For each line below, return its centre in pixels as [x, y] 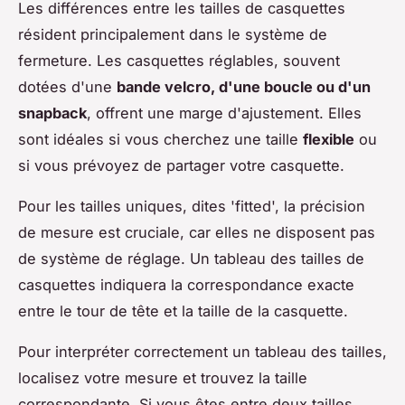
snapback [52, 113]
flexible [329, 140]
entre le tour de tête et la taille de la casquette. [183, 311]
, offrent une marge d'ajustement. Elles [224, 113]
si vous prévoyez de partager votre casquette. [181, 166]
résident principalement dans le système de [173, 35]
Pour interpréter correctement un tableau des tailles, [202, 352]
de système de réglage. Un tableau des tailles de [191, 259]
